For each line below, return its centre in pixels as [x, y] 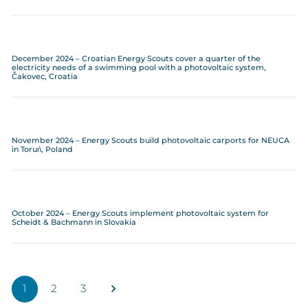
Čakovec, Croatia [44, 76]
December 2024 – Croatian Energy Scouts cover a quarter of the [136, 58]
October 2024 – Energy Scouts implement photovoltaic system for [140, 213]
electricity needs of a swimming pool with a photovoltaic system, [139, 67]
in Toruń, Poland [42, 149]
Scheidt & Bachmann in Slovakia [74, 222]
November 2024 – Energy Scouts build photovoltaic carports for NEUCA [150, 140]
